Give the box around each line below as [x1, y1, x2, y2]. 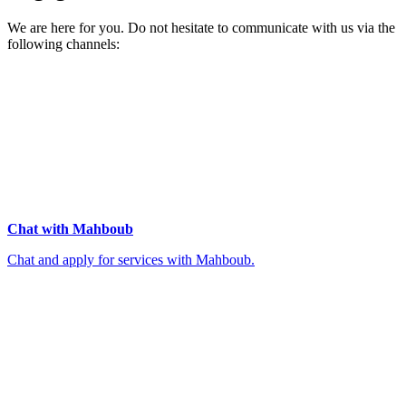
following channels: [7, 35, 120, 52]
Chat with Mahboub [7, 220, 133, 237]
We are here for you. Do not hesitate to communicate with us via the [7, 19, 395, 35]
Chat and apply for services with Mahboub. [7, 251, 255, 267]
